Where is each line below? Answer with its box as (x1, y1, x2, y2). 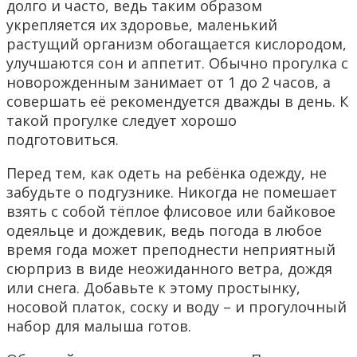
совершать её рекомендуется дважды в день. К (6, 92, 348, 112)
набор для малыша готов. (6, 316, 191, 336)
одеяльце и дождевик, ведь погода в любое (6, 221, 322, 241)
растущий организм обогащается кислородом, (6, 34, 347, 54)
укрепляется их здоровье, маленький (6, 15, 277, 35)
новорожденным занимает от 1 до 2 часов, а (6, 73, 331, 92)
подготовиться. (6, 130, 119, 150)
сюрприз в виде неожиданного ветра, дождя (6, 259, 332, 279)
